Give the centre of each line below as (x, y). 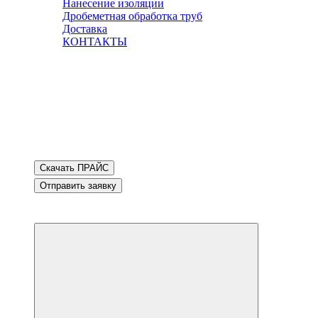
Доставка (85, 29)
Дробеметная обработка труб (132, 16)
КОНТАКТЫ (95, 42)
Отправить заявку (78, 186)
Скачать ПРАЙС (74, 168)
